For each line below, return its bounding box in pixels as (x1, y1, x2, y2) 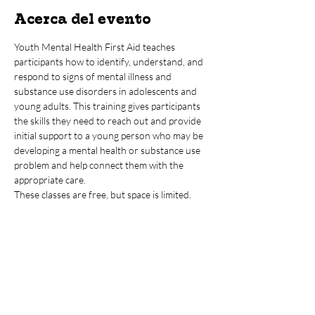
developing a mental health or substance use (14, 144, 202, 156)
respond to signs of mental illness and (14, 70, 174, 82)
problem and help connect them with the (14, 159, 186, 171)
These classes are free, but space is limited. (14, 188, 191, 200)
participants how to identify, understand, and (14, 56, 205, 67)
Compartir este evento (14, 227, 188, 245)
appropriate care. (14, 174, 90, 186)
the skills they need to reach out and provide (14, 115, 203, 127)
